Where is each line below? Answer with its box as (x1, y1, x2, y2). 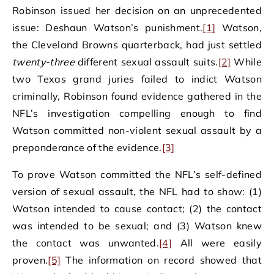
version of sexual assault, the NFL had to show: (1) (12, 185, 262, 198)
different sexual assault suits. (77, 56, 218, 68)
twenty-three (12, 56, 78, 68)
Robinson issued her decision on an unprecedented (12, 4, 262, 17)
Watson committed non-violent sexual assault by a (12, 124, 262, 137)
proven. (12, 254, 48, 267)
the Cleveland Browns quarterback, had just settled (12, 39, 262, 51)
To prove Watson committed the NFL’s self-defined (12, 168, 262, 181)
